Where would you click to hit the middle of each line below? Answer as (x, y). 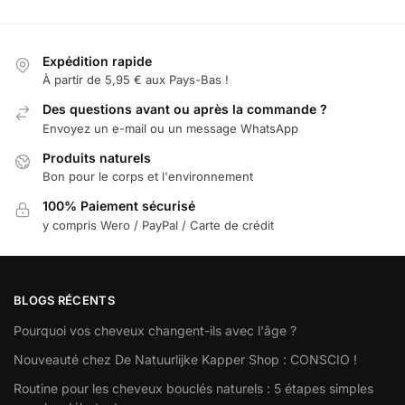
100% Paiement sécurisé (119, 206)
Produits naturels (97, 157)
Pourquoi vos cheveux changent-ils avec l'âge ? (155, 330)
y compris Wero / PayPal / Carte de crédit (158, 225)
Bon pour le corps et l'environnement (148, 177)
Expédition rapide (97, 61)
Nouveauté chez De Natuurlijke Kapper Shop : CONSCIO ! (185, 359)
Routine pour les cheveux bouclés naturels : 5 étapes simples (193, 388)
